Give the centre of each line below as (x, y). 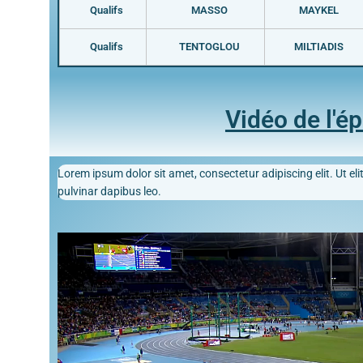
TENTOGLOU (209, 46)
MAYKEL (319, 10)
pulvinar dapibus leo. (109, 191)
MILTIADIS (319, 46)
